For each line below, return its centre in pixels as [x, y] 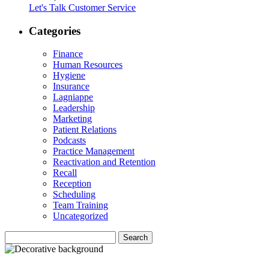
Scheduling [74, 195]
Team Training [80, 205]
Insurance [71, 86]
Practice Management [94, 151]
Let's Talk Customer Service [82, 7]
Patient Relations [85, 130]
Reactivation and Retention [104, 162]
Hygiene [69, 76]
